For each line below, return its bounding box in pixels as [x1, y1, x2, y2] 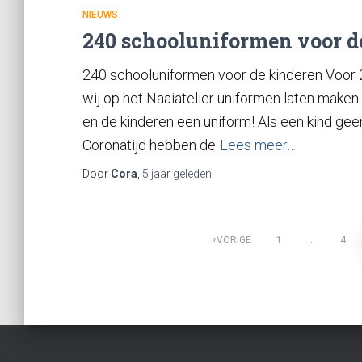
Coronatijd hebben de [82, 137, 216, 154]
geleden [170, 167, 212, 180]
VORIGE [216, 234, 251, 246]
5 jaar [142, 167, 170, 180]
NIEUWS [82, 9, 118, 20]
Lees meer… [220, 137, 296, 154]
